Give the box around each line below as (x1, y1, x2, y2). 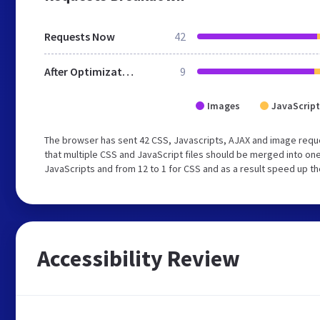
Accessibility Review (37, 244, 240, 273)
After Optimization (122, 64, 134, 79)
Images (207, 99, 240, 112)
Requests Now (44, 29, 115, 44)
